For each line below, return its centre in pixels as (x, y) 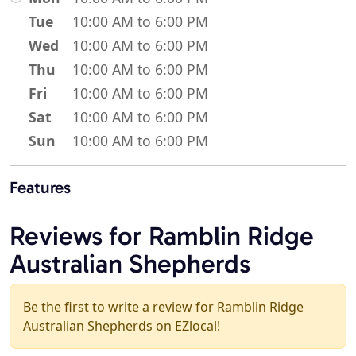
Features (40, 188)
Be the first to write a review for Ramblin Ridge (163, 307)
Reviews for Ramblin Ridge (162, 236)
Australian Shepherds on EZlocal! (122, 326)
